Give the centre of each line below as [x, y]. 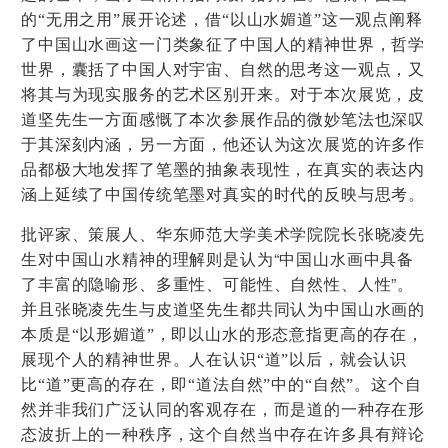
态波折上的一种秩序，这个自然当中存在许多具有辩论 [223, 435]
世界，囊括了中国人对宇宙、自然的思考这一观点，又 [223, 70]
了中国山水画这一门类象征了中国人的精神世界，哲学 [223, 45]
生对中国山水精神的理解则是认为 [147, 260]
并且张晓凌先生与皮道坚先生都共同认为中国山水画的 [223, 310]
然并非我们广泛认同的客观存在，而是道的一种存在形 [223, 410]
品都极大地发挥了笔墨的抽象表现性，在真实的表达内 [223, 170]
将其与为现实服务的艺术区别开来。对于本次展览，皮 [223, 95]
